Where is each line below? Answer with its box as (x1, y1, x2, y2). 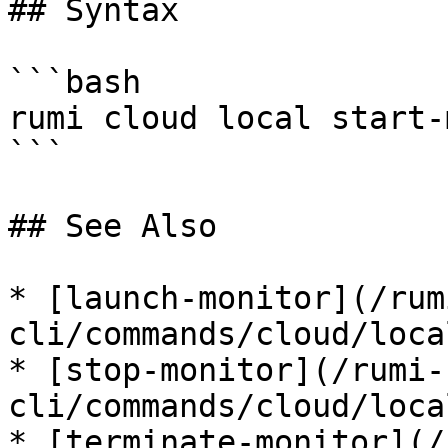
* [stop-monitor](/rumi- (8, 352, 445, 388)
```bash (8, 64, 141, 100)
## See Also (8, 208, 217, 244)
